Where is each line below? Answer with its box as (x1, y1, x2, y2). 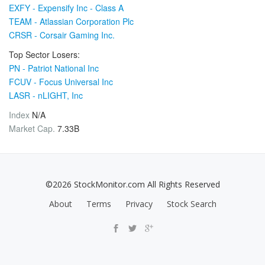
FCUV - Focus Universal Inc (9, 76, 113, 88)
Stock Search (166, 198, 216, 209)
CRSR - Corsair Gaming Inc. (9, 29, 115, 41)
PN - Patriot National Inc (9, 62, 99, 74)
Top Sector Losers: (9, 49, 80, 60)
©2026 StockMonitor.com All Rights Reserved (45, 179, 220, 190)
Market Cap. (9, 122, 55, 134)
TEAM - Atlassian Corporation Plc (9, 15, 134, 27)
